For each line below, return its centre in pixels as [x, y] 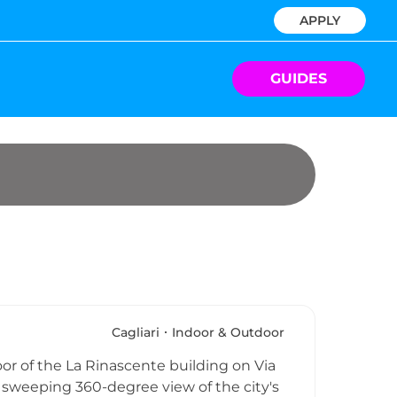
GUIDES [299, 79]
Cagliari [136, 333]
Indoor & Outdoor [228, 333]
